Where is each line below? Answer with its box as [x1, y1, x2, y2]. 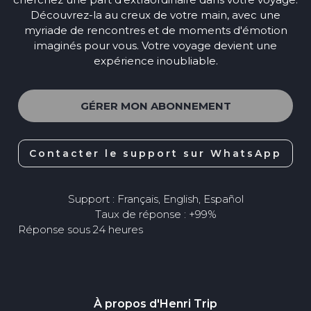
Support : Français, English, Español [67, 192, 244, 205]
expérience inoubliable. [93, 53, 218, 67]
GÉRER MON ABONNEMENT [80, 99, 231, 112]
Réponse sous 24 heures [18, 222, 143, 236]
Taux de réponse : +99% [94, 207, 217, 221]
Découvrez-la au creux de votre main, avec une [31, 8, 280, 22]
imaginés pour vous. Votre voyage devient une [34, 38, 277, 52]
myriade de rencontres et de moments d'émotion [24, 23, 287, 37]
